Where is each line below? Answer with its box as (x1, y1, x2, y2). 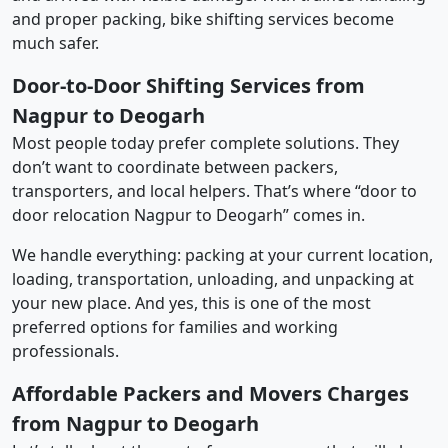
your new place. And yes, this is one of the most (12, 291, 371, 314)
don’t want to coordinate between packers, (12, 155, 338, 178)
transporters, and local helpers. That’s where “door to (12, 179, 417, 202)
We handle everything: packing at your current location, (12, 243, 433, 266)
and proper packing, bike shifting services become (12, 7, 394, 30)
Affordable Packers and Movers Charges (12, 379, 409, 407)
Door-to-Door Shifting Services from (12, 71, 365, 99)
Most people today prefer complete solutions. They (12, 131, 399, 154)
